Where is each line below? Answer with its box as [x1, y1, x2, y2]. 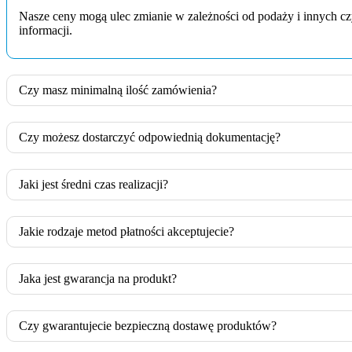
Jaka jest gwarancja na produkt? [19, 271, 177, 285]
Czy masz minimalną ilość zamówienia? [19, 82, 217, 97]
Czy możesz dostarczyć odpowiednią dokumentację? [19, 130, 280, 144]
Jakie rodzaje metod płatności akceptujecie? [19, 224, 234, 238]
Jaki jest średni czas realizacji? [19, 177, 168, 191]
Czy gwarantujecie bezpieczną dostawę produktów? [19, 318, 277, 332]
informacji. [19, 23, 72, 37]
